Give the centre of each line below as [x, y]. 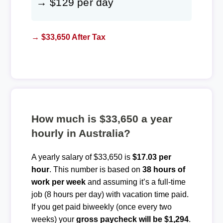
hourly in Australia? [81, 133]
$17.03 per [152, 157]
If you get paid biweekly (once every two [101, 207]
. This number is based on [96, 169]
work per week [58, 182]
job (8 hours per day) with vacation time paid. [110, 194]
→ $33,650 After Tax [68, 37]
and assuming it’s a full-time [135, 182]
